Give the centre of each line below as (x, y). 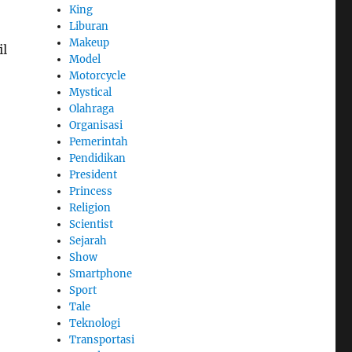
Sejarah (88, 240)
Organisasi (96, 125)
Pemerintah (99, 141)
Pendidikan (98, 158)
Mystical (91, 92)
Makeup (90, 42)
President (93, 174)
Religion (90, 207)
